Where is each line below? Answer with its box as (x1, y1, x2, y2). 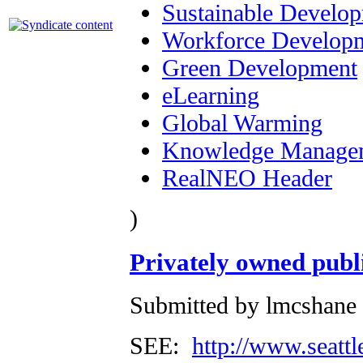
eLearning (162, 81, 259, 109)
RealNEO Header (162, 164, 332, 191)
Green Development (162, 53, 357, 81)
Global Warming (162, 109, 322, 136)
